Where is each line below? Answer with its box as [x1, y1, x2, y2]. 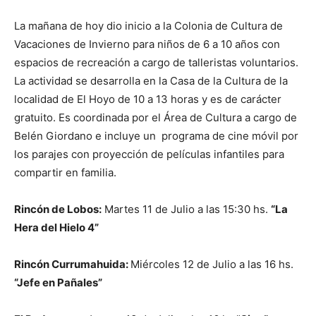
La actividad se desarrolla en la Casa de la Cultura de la [14, 74, 288, 87]
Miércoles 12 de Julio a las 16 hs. [130, 257, 293, 271]
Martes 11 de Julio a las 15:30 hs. [102, 202, 271, 216]
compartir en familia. [14, 166, 116, 179]
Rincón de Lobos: [14, 202, 102, 216]
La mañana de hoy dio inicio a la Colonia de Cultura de [14, 19, 283, 32]
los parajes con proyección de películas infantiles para [14, 147, 284, 161]
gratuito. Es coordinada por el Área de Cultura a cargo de [14, 111, 297, 124]
